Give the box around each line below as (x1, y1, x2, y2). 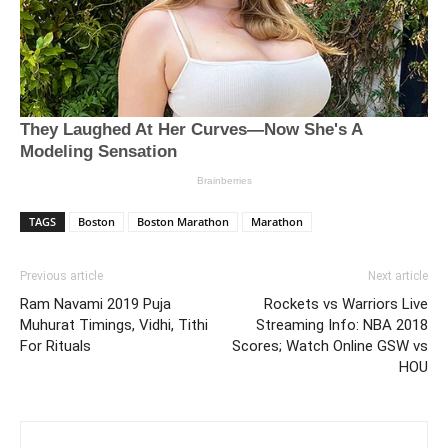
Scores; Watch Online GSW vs (232, 336, 428, 355)
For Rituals (20, 336, 91, 355)
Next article (368, 268, 428, 283)
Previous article (20, 268, 103, 283)
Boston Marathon (137, 213, 229, 229)
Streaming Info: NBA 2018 (256, 315, 428, 334)
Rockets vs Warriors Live (264, 294, 428, 313)
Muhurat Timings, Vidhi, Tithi (20, 315, 208, 334)
